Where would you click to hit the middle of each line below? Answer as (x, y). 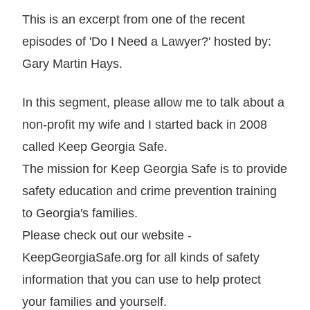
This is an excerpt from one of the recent (134, 19)
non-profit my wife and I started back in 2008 (145, 124)
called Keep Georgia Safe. (95, 146)
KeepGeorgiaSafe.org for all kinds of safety (141, 257)
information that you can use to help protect (142, 279)
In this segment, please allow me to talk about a (153, 102)
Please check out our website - (107, 235)
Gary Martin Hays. (72, 63)
